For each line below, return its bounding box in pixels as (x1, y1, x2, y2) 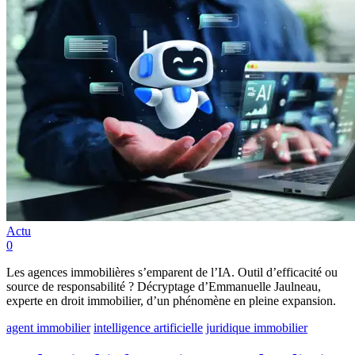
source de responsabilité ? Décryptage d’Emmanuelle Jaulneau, (6, 280, 321, 294)
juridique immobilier (206, 321, 307, 335)
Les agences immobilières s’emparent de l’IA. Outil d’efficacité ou (6, 265, 338, 280)
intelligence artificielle (94, 321, 203, 335)
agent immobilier (6, 321, 90, 335)
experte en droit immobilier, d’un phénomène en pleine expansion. (6, 294, 336, 308)
